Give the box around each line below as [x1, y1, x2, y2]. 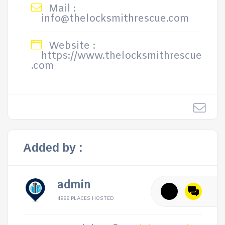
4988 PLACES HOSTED [57, 195, 114, 202]
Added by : [23, 141, 83, 154]
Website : [46, 39, 95, 53]
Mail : [46, 2, 76, 16]
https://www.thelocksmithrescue [41, 49, 202, 63]
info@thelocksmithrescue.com [41, 12, 189, 26]
